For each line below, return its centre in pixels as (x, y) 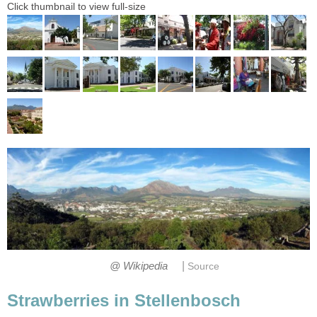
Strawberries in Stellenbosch (124, 300)
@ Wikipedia (140, 266)
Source (203, 267)
